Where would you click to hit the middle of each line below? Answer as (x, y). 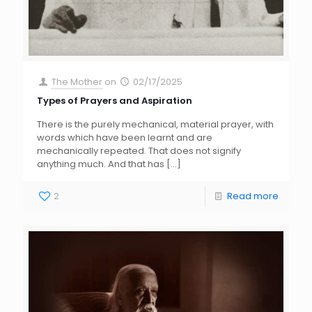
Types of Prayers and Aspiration (115, 101)
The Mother (77, 82)
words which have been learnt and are (125, 138)
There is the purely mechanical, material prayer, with (155, 125)
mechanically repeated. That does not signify (139, 151)
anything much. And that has (101, 164)
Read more (253, 196)
